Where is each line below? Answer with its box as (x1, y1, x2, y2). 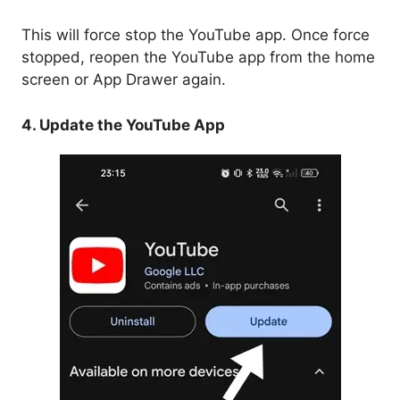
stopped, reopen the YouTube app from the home (21, 48, 375, 67)
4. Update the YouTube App (21, 115, 225, 134)
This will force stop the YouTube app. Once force (21, 26, 370, 45)
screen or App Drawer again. (21, 71, 226, 89)
